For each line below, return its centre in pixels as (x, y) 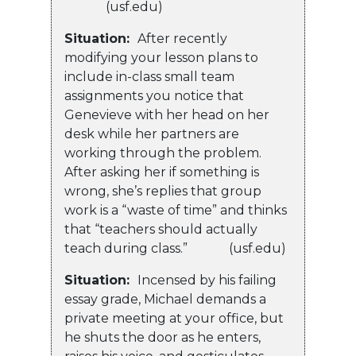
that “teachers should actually (161, 230)
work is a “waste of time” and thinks (176, 211)
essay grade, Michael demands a (165, 300)
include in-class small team (149, 77)
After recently (182, 39)
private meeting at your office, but (174, 319)
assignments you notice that (154, 96)
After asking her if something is (162, 172)
